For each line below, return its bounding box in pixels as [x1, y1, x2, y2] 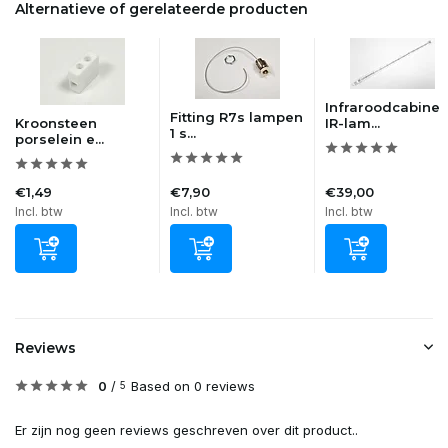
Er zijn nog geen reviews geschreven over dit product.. [15, 422, 358, 438]
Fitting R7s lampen [170, 109, 303, 125]
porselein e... [15, 131, 104, 147]
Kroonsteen [15, 115, 97, 131]
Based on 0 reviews [131, 378, 255, 394]
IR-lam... [325, 115, 380, 131]
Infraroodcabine [325, 99, 440, 115]
